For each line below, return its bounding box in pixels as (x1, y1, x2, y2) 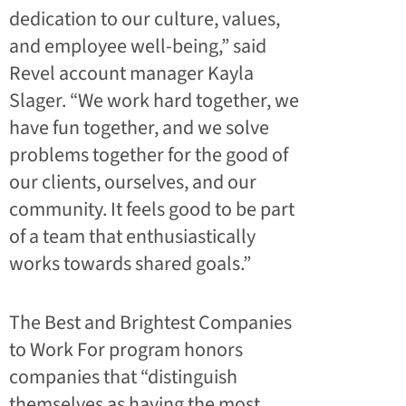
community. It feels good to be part (9, 194, 295, 224)
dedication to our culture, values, (9, 4, 280, 34)
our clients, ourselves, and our (9, 167, 256, 197)
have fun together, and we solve (9, 112, 269, 142)
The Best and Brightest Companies (9, 308, 292, 338)
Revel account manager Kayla (9, 58, 254, 88)
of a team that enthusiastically (9, 221, 256, 251)
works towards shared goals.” (9, 248, 251, 278)
